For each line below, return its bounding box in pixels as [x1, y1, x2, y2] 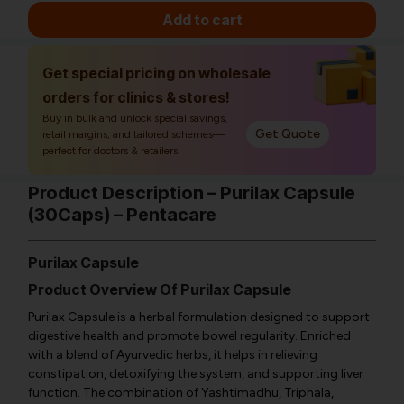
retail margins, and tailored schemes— [42, 128, 225, 141]
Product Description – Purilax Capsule [28, 182, 355, 204]
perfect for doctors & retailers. [42, 144, 180, 157]
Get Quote [255, 126, 320, 142]
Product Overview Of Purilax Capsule [28, 280, 291, 298]
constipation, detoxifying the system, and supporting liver [28, 366, 363, 381]
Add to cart [161, 11, 243, 29]
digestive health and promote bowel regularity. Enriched [28, 328, 351, 344]
